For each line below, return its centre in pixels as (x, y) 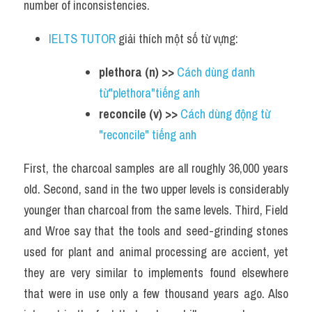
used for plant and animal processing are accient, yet (156, 252)
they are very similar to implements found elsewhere (156, 273)
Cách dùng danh (216, 72)
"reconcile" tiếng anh (148, 135)
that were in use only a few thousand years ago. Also (156, 294)
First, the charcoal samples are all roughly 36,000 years (156, 168)
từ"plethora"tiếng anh (149, 93)
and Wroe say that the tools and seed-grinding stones (156, 231)
